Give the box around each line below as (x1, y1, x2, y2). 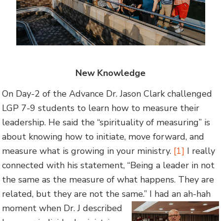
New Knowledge (75, 67, 146, 79)
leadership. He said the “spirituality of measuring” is (2, 116, 211, 128)
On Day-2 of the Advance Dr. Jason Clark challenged (2, 87, 213, 100)
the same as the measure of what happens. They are (2, 173, 215, 185)
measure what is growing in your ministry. (2, 145, 174, 157)
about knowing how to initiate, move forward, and (2, 130, 205, 143)
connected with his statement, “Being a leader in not (2, 159, 215, 171)
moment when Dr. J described (2, 202, 123, 214)
